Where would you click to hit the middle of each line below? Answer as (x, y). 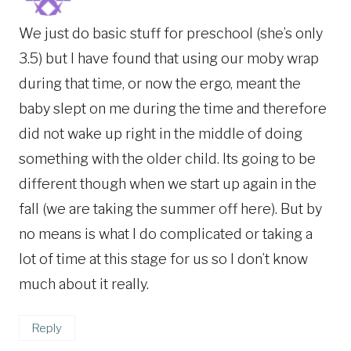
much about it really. (84, 284)
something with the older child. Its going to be (167, 158)
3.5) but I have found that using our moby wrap (169, 58)
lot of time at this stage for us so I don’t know (163, 259)
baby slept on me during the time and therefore (173, 108)
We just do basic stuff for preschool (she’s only (171, 33)
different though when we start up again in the (168, 183)
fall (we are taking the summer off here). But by (170, 208)
